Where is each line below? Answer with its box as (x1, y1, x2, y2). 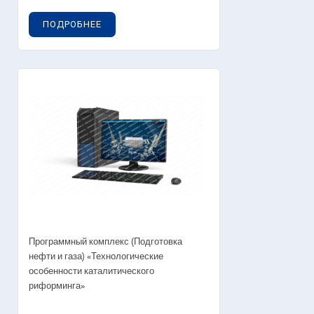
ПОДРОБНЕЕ (43, 18, 102, 29)
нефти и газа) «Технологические (29, 249, 163, 264)
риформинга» (29, 278, 85, 294)
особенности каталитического (29, 264, 154, 279)
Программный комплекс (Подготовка (29, 234, 182, 250)
